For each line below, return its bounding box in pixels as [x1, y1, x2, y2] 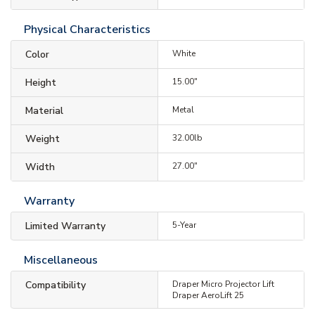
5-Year [172, 219, 196, 231]
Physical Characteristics [24, 21, 150, 37]
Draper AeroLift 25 [172, 289, 244, 301]
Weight [25, 131, 60, 146]
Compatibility [25, 278, 86, 292]
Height [25, 75, 56, 89]
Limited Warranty [25, 219, 105, 233]
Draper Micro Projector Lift [172, 278, 274, 290]
